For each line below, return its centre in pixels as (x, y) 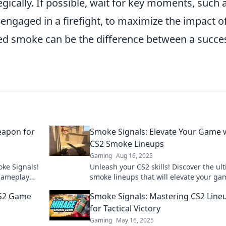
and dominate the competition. (142, 187)
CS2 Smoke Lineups (127, 144)
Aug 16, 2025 (134, 156)
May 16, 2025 (135, 220)
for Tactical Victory (125, 208)
